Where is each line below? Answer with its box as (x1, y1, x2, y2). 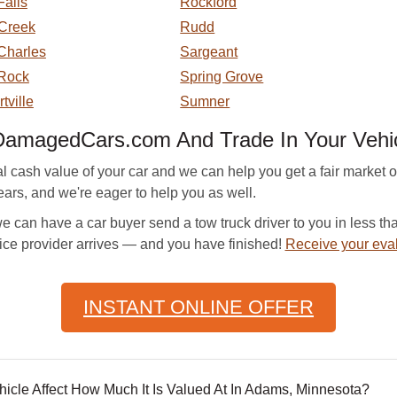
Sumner (180, 94, 230, 109)
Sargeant (180, 44, 238, 59)
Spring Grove (180, 69, 264, 84)
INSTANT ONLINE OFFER (83, 296, 314, 318)
